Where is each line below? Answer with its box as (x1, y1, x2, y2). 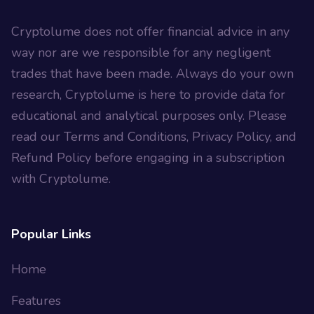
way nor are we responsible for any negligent (11, 44, 271, 62)
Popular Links (11, 226, 91, 243)
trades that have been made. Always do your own (11, 65, 294, 83)
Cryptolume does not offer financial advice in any (11, 23, 289, 41)
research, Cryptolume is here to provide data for (11, 86, 285, 104)
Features (11, 292, 61, 310)
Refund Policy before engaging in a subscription (11, 149, 285, 167)
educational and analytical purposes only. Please (11, 107, 287, 125)
